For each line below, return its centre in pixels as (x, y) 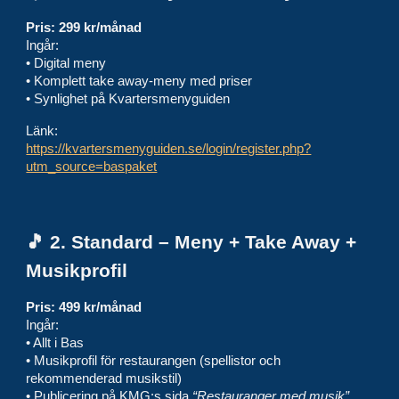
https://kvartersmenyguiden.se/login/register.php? (169, 149)
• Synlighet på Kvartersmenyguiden (128, 99)
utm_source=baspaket (92, 167)
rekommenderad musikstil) (104, 379)
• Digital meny (66, 63)
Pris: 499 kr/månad (84, 307)
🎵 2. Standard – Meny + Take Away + (191, 242)
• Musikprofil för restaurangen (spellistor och (154, 361)
